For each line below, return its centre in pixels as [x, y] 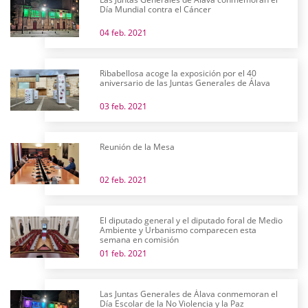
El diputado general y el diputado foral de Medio [191, 220]
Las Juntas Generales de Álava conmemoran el [189, 294]
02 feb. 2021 [123, 180]
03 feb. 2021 [123, 106]
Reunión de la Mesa [137, 147]
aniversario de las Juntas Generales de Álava [185, 83]
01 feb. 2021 [123, 253]
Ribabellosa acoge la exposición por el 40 [178, 73]
